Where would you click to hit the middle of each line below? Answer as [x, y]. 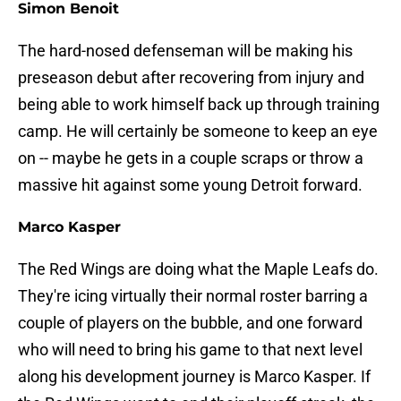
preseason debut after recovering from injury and [191, 78]
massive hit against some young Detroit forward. [190, 185]
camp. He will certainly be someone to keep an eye [198, 132]
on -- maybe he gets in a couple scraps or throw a [191, 158]
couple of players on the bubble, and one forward [190, 323]
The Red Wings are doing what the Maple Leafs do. [198, 269]
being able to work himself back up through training [199, 105]
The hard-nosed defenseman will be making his [185, 51]
